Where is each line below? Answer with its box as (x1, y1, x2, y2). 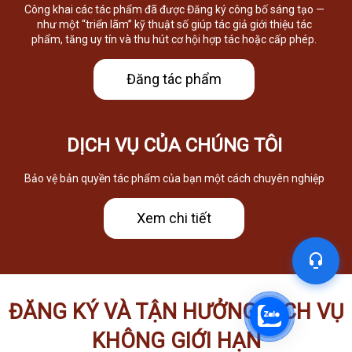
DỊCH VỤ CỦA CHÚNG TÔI (66, 134, 282, 156)
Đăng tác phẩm (126, 70, 222, 87)
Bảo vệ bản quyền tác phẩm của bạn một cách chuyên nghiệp (24, 171, 324, 185)
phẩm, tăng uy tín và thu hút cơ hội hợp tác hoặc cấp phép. (31, 32, 317, 46)
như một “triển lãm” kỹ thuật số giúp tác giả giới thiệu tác (36, 17, 312, 31)
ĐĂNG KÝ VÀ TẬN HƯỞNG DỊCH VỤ (8, 299, 344, 324)
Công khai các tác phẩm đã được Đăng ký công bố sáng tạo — (24, 2, 324, 16)
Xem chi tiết (137, 209, 212, 226)
